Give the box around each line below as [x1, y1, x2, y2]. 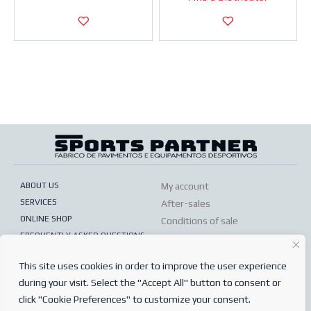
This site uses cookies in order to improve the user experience [19, 260, 287, 271]
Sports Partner [137, 289, 204, 299]
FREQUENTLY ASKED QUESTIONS [20, 230, 145, 240]
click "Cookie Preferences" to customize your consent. [19, 294, 251, 305]
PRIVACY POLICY [20, 246, 81, 257]
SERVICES [20, 196, 57, 207]
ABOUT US [20, 180, 59, 190]
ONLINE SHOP [20, 213, 72, 224]
